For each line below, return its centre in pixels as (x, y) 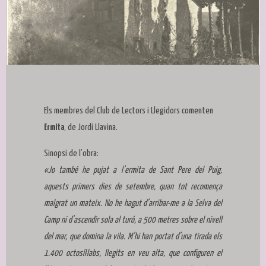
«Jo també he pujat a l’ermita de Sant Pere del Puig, (133, 170)
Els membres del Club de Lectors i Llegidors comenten (129, 111)
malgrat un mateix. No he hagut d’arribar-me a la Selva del (133, 204)
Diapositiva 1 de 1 (43, 72)
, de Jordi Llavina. (91, 128)
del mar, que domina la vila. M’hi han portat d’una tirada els (133, 237)
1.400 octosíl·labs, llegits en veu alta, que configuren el (133, 254)
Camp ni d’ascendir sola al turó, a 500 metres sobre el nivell (133, 220)
